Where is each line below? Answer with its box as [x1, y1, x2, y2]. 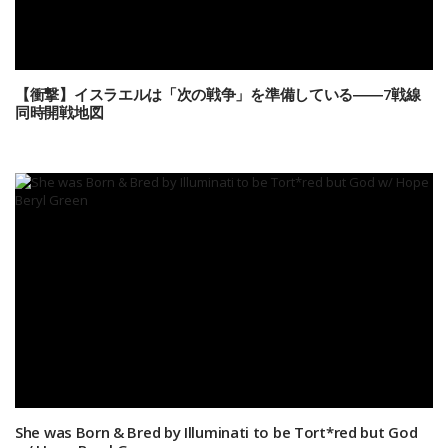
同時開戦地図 [15, 101, 104, 122]
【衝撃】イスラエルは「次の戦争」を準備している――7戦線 [15, 83, 421, 104]
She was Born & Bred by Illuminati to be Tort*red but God [15, 422, 418, 442]
